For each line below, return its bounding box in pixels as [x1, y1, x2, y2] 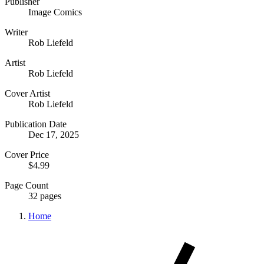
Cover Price [5, 149, 49, 160]
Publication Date [5, 118, 67, 129]
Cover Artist [5, 88, 50, 98]
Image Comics [28, 6, 82, 17]
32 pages [28, 190, 61, 201]
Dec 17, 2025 [28, 129, 79, 140]
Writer [5, 27, 28, 37]
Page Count [5, 180, 48, 190]
